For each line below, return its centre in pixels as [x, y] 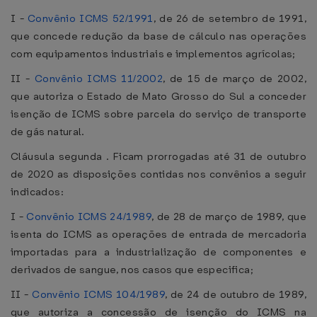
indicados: [37, 192]
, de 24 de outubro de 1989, [235, 294]
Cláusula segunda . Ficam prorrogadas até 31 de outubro [158, 156]
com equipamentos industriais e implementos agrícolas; [153, 54]
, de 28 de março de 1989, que [229, 217]
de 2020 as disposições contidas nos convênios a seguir [158, 174]
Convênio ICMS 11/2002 [99, 79]
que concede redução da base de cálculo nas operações [158, 36]
